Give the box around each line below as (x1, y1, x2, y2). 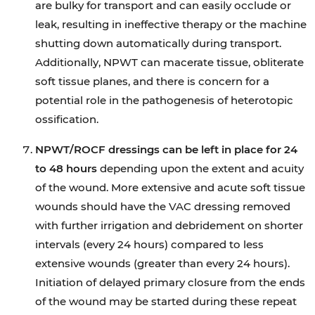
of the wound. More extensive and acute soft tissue (35, 181, 305, 194)
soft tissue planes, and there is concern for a (35, 75, 269, 88)
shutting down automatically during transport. (35, 37, 281, 50)
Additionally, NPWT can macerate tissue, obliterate (35, 56, 304, 69)
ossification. (35, 112, 98, 126)
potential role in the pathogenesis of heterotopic (35, 94, 293, 107)
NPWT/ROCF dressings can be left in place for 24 (35, 143, 297, 156)
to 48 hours (35, 162, 97, 175)
